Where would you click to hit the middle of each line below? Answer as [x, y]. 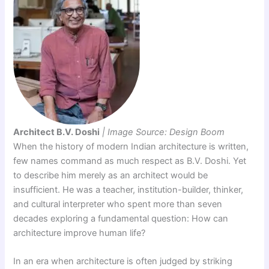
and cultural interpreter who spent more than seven [118, 204]
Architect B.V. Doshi [57, 132]
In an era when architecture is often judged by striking [123, 261]
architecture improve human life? [80, 233]
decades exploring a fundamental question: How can [121, 218]
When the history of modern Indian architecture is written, [131, 146]
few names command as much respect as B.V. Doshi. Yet [130, 161]
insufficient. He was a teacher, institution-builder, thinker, [128, 189]
